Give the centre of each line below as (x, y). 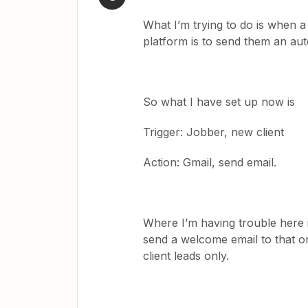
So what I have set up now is (219, 102)
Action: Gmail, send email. (210, 162)
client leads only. (186, 256)
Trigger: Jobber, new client (213, 132)
